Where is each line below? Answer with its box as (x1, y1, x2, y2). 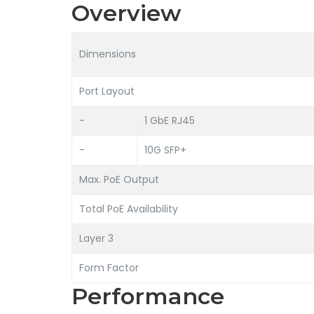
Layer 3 (79, 231, 114, 245)
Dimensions (79, 47, 136, 61)
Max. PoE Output (79, 172, 159, 186)
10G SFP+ (144, 143, 186, 157)
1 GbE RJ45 (144, 114, 195, 128)
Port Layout (79, 84, 135, 98)
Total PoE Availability (79, 202, 178, 216)
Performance (71, 282, 224, 310)
